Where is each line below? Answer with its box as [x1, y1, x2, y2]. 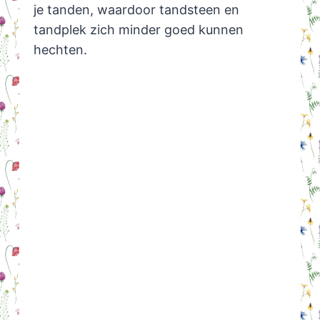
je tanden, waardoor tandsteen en [33, 2, 239, 18]
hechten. [33, 42, 87, 58]
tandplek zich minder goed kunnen [33, 22, 244, 38]
